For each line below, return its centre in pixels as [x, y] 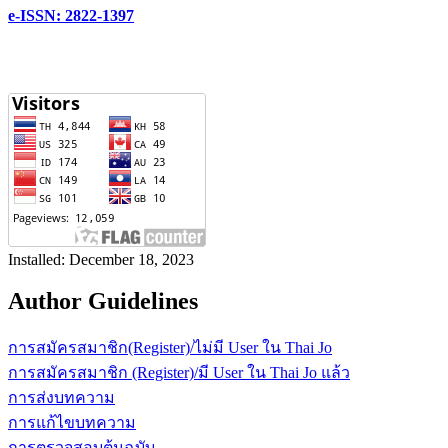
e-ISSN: [34, 15]
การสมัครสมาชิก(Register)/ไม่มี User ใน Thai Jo [170, 348]
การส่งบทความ [61, 398]
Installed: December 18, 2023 [101, 259]
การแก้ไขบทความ [72, 423]
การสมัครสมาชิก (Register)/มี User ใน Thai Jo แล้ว [179, 373]
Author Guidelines [103, 301]
